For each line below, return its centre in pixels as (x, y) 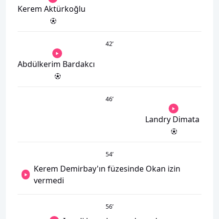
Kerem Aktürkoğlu (52, 9)
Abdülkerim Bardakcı (56, 64)
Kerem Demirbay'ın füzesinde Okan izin (107, 168)
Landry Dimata (172, 119)
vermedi (49, 180)
